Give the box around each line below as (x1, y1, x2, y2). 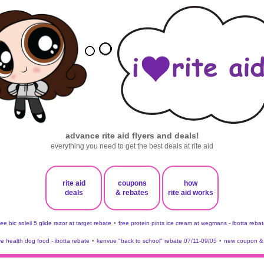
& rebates (115, 189, 148, 197)
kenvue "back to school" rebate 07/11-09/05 (96, 237, 217, 244)
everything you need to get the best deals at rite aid (51, 142, 213, 150)
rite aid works (167, 189, 213, 197)
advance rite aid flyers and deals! (65, 131, 199, 140)
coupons (117, 179, 147, 187)
